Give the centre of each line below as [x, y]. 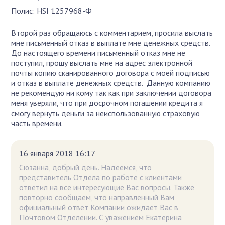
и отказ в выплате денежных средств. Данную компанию [111, 83]
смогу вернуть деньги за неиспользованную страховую [106, 113]
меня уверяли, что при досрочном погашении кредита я [107, 103]
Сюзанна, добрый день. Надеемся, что [86, 167]
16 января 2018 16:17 [58, 153]
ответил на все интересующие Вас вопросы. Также [107, 187]
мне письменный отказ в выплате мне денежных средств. [111, 42]
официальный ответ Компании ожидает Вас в [99, 207]
